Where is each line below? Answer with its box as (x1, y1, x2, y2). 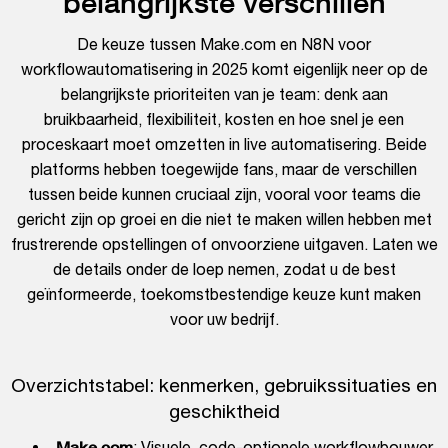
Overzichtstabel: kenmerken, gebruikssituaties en (11, 374, 437, 397)
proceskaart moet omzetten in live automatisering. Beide (21, 135, 427, 154)
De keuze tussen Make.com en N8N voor (77, 35, 371, 54)
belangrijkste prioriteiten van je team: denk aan (60, 85, 388, 104)
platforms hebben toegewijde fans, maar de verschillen (31, 160, 417, 179)
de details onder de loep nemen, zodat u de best (52, 260, 396, 279)
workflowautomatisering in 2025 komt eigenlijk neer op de (20, 60, 428, 79)
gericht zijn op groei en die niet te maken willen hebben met (16, 210, 432, 229)
